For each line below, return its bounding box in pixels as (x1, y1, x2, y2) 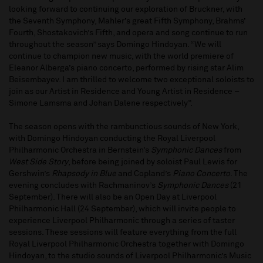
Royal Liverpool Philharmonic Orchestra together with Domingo (9, 240, 244, 249)
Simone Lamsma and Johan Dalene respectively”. (9, 99, 194, 108)
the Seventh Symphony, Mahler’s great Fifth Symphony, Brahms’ (9, 17, 245, 26)
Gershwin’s (9, 170, 52, 178)
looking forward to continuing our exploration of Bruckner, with (9, 5, 242, 14)
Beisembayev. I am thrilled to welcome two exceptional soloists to (9, 76, 254, 85)
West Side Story (9, 158, 68, 167)
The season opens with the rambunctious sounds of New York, (9, 123, 239, 131)
